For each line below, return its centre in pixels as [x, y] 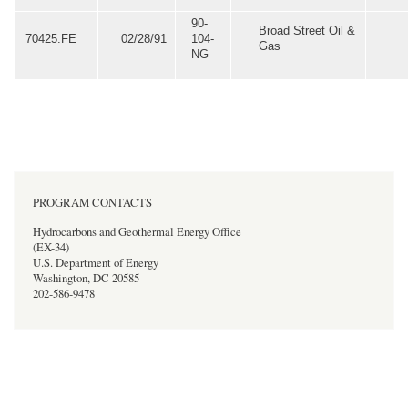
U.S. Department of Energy [96, 263]
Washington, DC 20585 [86, 279]
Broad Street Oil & [307, 30]
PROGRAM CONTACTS [92, 202]
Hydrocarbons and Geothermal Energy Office [137, 232]
